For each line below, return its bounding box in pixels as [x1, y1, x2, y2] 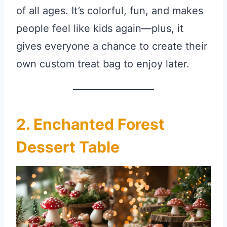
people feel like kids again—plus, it [16, 22, 183, 35]
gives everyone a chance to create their [16, 40, 207, 53]
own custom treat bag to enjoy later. [16, 58, 190, 70]
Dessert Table [16, 138, 120, 157]
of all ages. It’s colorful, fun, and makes [16, 5, 203, 17]
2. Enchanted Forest [16, 115, 165, 134]
